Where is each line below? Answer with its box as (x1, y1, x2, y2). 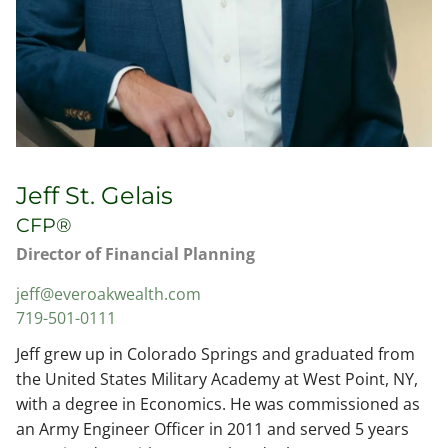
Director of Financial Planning (16, 243, 255, 266)
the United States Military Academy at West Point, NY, (16, 367, 418, 390)
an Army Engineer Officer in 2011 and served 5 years (16, 417, 409, 440)
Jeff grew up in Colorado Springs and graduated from (16, 342, 415, 365)
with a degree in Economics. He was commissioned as (16, 392, 420, 415)
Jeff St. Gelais (16, 181, 173, 211)
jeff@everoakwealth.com (16, 283, 201, 306)
